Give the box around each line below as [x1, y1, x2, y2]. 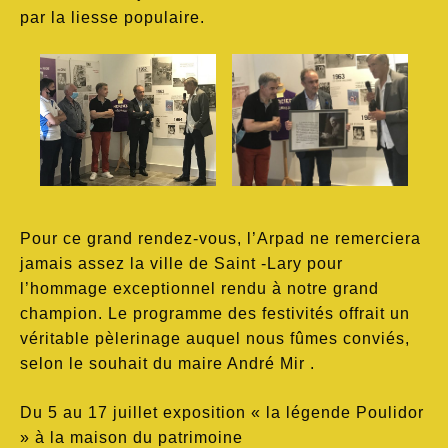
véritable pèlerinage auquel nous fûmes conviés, [20, 329, 410, 347]
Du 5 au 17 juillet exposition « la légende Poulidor [20, 403, 424, 421]
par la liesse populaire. [20, 8, 205, 26]
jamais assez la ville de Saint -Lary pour [20, 254, 343, 272]
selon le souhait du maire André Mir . [20, 354, 315, 372]
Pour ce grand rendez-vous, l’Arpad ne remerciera [20, 229, 421, 247]
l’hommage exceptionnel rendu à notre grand [20, 279, 379, 297]
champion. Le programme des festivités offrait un [20, 304, 410, 322]
